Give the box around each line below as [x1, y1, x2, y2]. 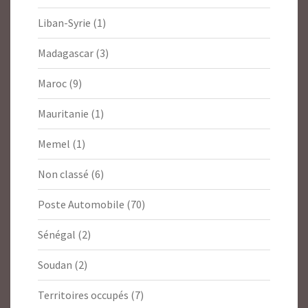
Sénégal [38, 228, 76, 242]
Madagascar [38, 46, 93, 60]
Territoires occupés [38, 288, 129, 302]
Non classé [38, 167, 89, 181]
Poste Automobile [38, 197, 124, 212]
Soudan [38, 258, 72, 272]
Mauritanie [38, 107, 89, 121]
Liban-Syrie [38, 16, 91, 30]
